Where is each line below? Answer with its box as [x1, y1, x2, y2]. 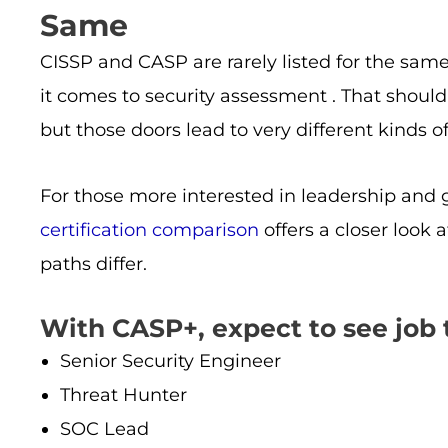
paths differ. [40, 252, 147, 275]
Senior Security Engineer [60, 350, 281, 373]
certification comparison [40, 218, 259, 241]
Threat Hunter [60, 384, 187, 407]
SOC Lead [60, 418, 149, 441]
